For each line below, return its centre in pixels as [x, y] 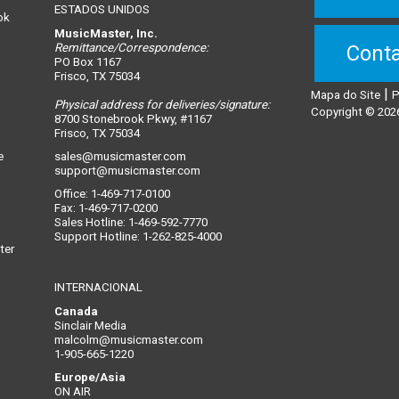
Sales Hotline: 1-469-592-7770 [131, 223]
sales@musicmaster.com [120, 157]
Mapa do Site [345, 95]
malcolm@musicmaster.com [129, 340]
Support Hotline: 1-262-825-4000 [138, 237]
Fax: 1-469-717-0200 [106, 208]
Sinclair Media [90, 326]
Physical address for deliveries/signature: [162, 105]
